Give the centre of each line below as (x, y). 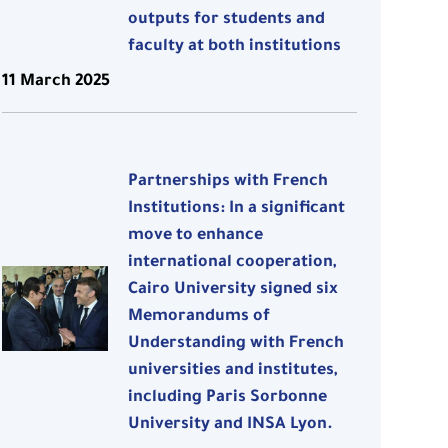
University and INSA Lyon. (231, 425)
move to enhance (196, 236)
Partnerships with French (228, 182)
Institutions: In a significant (237, 209)
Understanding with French (236, 344)
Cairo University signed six (233, 290)
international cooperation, (232, 263)
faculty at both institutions (235, 47)
